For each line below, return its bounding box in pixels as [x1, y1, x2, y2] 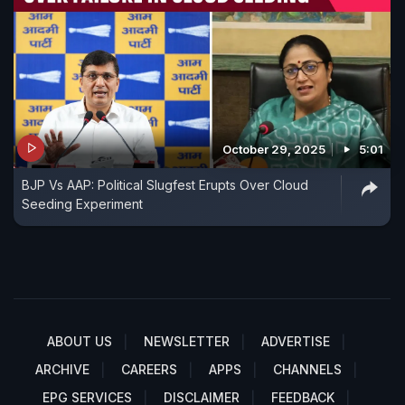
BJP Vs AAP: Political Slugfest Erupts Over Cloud [22, 176, 308, 193]
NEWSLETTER [144, 333, 230, 349]
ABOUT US [47, 333, 112, 349]
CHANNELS [273, 361, 342, 377]
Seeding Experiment [22, 195, 143, 212]
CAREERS [121, 361, 177, 377]
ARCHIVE [35, 361, 89, 377]
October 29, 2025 [222, 141, 325, 156]
